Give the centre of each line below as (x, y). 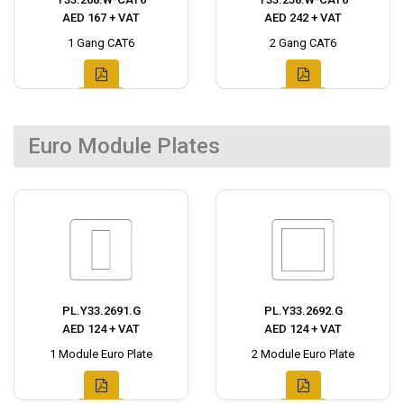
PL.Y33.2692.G (303, 311)
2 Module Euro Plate (303, 354)
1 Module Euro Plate (101, 354)
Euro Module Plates (124, 146)
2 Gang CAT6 (303, 43)
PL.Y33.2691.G (101, 311)
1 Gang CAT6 (101, 43)
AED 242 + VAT (303, 18)
